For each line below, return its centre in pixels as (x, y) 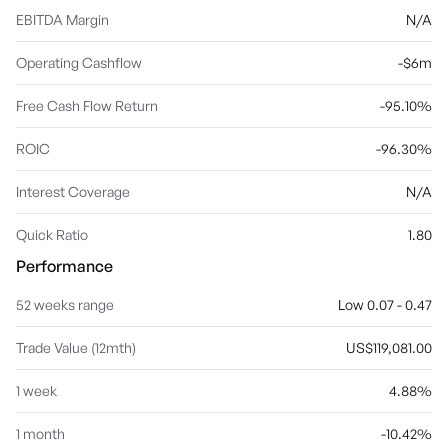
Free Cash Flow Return (87, 105)
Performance (64, 266)
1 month (40, 433)
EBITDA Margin (62, 19)
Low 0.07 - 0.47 (385, 304)
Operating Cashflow (79, 62)
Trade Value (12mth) (76, 347)
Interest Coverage (73, 191)
